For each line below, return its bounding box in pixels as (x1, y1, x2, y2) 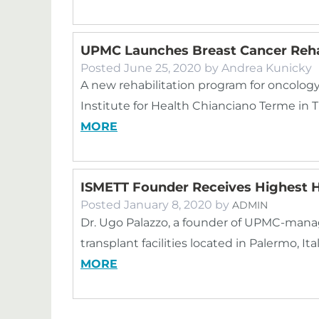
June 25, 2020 (124, 61, 202, 75)
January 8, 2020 (124, 198, 212, 211)
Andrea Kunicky (221, 61, 312, 75)
